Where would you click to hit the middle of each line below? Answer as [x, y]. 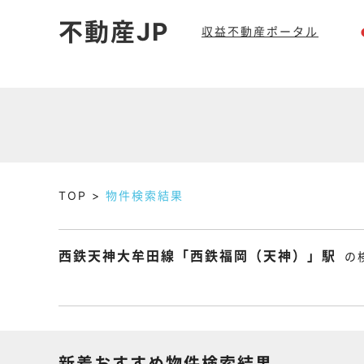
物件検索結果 [145, 195]
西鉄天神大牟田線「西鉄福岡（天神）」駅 [197, 256]
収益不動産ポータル [260, 31]
